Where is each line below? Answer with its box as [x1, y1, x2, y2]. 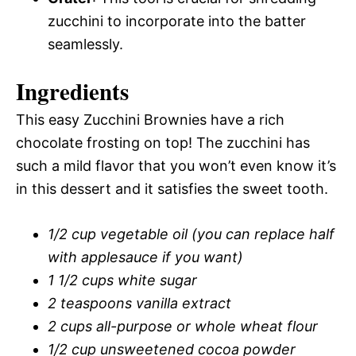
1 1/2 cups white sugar [48, 272, 197, 288]
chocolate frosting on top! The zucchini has [16, 134, 310, 151]
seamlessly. [48, 36, 123, 52]
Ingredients [16, 75, 129, 108]
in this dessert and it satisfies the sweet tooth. [16, 180, 328, 197]
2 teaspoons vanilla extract [48, 295, 231, 311]
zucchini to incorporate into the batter [48, 13, 306, 29]
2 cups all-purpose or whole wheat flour [48, 318, 318, 335]
